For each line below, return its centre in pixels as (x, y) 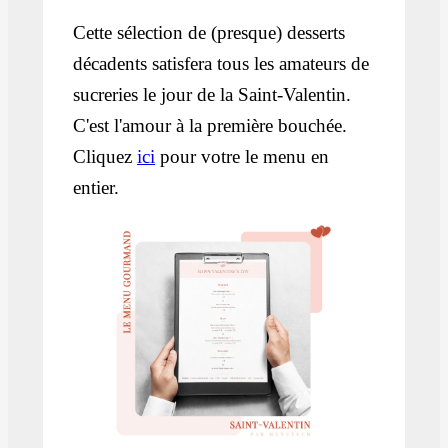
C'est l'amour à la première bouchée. (210, 126)
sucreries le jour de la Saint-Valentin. (212, 95)
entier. (96, 188)
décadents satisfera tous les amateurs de (221, 64)
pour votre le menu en (242, 157)
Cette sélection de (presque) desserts (209, 33)
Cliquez (105, 157)
